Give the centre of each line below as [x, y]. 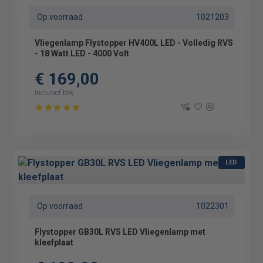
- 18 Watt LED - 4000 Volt [82, 53]
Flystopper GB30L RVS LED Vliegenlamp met [120, 232]
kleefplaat [54, 242]
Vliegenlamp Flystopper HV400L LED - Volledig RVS [134, 43]
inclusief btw [54, 93]
